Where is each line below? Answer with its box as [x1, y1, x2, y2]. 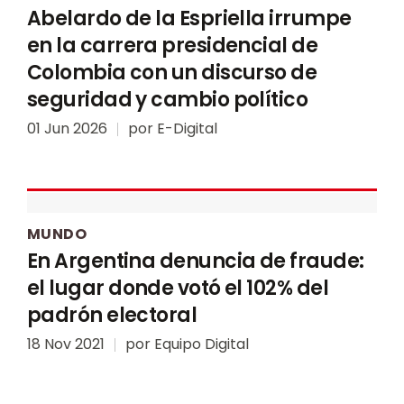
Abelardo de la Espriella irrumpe [27, 4, 352, 32]
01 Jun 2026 [27, 117, 107, 139]
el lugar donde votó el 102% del [27, 273, 328, 302]
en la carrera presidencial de [27, 31, 318, 60]
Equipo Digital [154, 333, 249, 354]
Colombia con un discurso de [27, 58, 317, 87]
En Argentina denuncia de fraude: [27, 246, 364, 275]
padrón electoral [27, 300, 197, 329]
